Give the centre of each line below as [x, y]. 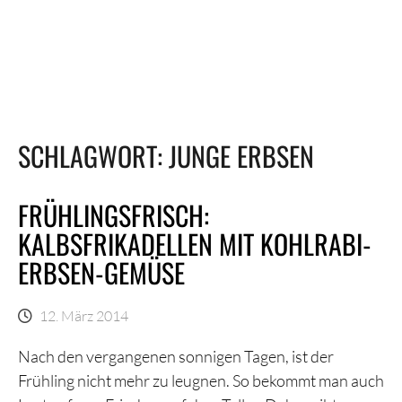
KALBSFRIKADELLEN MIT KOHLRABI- [195, 244]
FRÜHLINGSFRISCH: [114, 215]
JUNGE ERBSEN [241, 156]
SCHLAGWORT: [93, 156]
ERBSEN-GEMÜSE [101, 272]
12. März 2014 [84, 315]
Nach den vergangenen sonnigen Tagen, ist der [176, 356]
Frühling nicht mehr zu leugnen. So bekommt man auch [201, 380]
